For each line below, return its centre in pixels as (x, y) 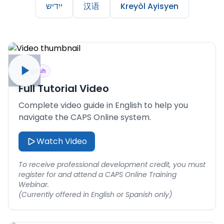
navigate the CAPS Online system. (85, 117)
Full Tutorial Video (64, 88)
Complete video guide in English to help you (103, 105)
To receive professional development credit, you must (112, 164)
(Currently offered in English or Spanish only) (95, 194)
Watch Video (62, 141)
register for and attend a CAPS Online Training (97, 174)
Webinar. (34, 184)
